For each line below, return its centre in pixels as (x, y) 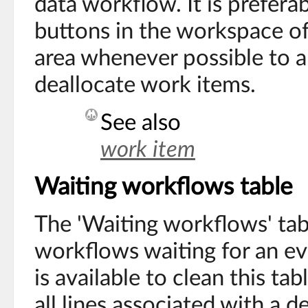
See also (141, 123)
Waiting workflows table (163, 187)
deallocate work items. (145, 85)
